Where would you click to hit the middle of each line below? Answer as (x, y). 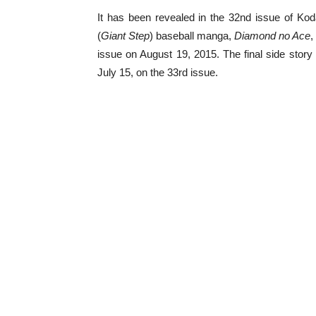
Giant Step (126, 36)
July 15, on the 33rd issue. (158, 72)
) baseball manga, (192, 36)
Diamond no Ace (273, 36)
